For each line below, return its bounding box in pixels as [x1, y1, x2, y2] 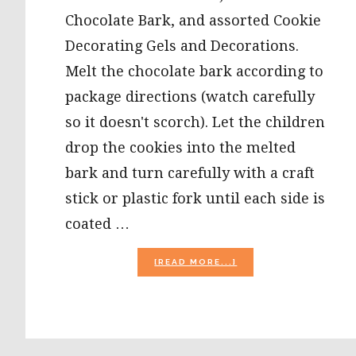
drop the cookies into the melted [65, 139, 296, 156]
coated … [65, 215, 130, 232]
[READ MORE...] [154, 257, 238, 266]
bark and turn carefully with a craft [65, 164, 315, 181]
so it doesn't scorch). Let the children [65, 114, 325, 130]
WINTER [236, 300, 281, 308]
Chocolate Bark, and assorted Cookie [65, 12, 321, 29]
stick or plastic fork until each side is [65, 190, 325, 207]
